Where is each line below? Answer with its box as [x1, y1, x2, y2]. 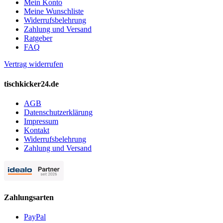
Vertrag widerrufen [4, 60, 63, 69]
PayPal [24, 213, 46, 222]
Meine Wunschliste [24, 7, 84, 16]
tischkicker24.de [4, 79, 59, 88]
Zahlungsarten [4, 193, 54, 202]
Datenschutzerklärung [24, 108, 93, 116]
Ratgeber [24, 34, 52, 43]
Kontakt [24, 125, 49, 134]
